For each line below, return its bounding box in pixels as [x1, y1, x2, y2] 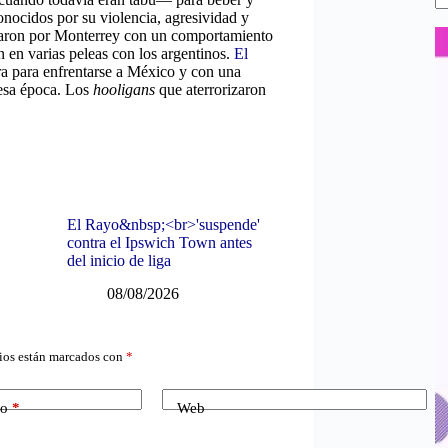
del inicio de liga [66, 251, 171, 269]
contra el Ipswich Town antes [66, 233, 252, 251]
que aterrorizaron [159, 81, 266, 98]
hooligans [93, 81, 159, 98]
